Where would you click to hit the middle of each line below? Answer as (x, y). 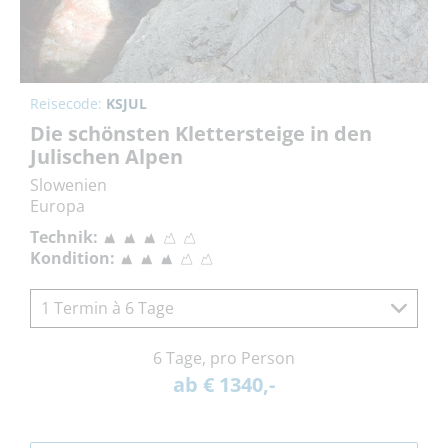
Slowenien (68, 185)
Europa (57, 206)
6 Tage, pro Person (224, 358)
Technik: (64, 237)
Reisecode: (68, 104)
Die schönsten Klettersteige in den (201, 134)
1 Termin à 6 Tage (107, 308)
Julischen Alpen (106, 157)
